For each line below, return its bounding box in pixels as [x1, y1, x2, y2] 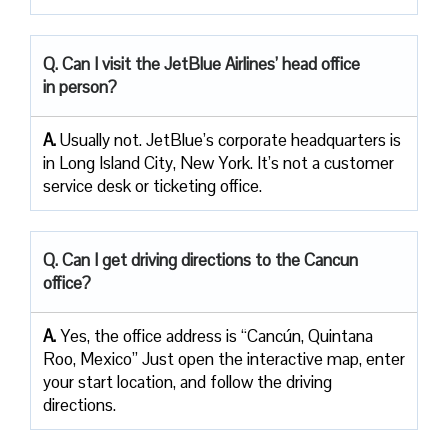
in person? [43, 75, 117, 98]
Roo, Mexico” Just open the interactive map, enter [43, 347, 405, 370]
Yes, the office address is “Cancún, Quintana [60, 324, 373, 347]
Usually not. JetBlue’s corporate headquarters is [60, 128, 401, 151]
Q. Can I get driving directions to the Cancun [43, 248, 358, 271]
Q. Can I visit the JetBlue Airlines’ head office [43, 52, 360, 75]
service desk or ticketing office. [43, 174, 262, 197]
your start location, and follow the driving [43, 370, 332, 393]
